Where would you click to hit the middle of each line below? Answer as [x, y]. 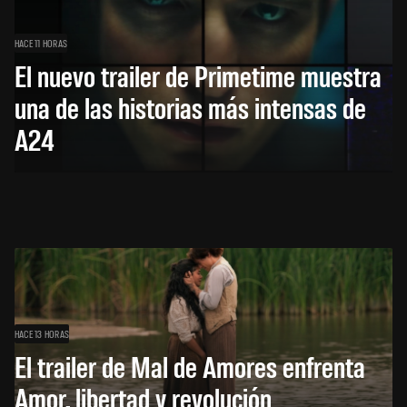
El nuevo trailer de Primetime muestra [198, 74]
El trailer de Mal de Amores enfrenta [190, 365]
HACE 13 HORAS [42, 333]
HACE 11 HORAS [41, 42]
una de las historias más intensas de [190, 106]
